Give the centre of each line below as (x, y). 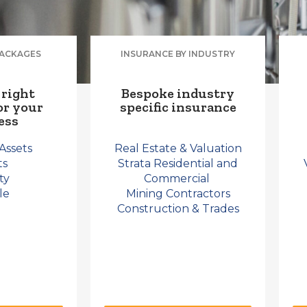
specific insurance (178, 107)
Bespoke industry (178, 93)
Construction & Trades (178, 209)
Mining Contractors (178, 194)
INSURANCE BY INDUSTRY (178, 54)
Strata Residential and (178, 163)
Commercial (176, 179)
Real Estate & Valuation (178, 148)
